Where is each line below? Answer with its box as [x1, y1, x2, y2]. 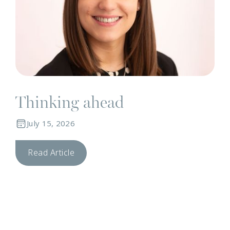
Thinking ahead [15, 92, 124, 112]
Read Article [28, 147, 74, 159]
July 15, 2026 [27, 118, 75, 130]
